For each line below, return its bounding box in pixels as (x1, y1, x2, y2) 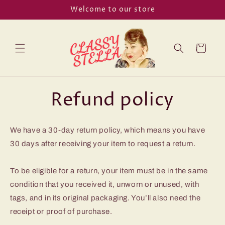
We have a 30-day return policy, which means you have (10, 126, 205, 135)
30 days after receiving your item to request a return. (10, 140, 196, 148)
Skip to (15, 3, 41, 12)
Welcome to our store (70, 5, 155, 15)
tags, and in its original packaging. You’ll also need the (10, 194, 201, 202)
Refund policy (50, 88, 175, 113)
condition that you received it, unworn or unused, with (10, 180, 199, 189)
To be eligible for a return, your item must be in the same (10, 167, 208, 175)
